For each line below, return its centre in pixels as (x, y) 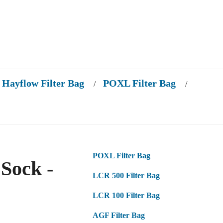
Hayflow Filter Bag (43, 83)
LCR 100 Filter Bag (126, 196)
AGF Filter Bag (119, 216)
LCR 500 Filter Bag (126, 176)
